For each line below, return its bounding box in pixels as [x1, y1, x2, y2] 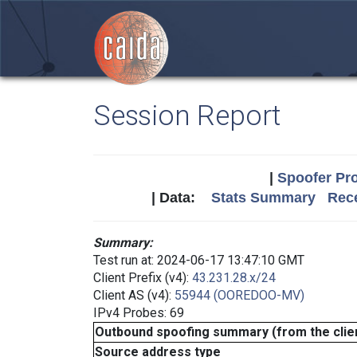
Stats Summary [210, 190, 316, 206]
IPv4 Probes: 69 [93, 305, 184, 320]
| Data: [151, 190, 211, 206]
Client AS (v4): [93, 288, 175, 303]
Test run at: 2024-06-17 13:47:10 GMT [93, 253, 304, 268]
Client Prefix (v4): [93, 270, 192, 285]
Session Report [93, 99, 281, 132]
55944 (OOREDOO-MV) [175, 288, 304, 303]
